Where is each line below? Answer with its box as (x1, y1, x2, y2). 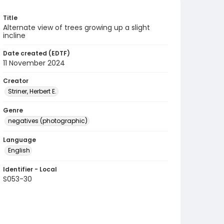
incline (3, 30, 25, 40)
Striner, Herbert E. (8, 87, 56, 95)
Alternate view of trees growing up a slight (3, 22, 150, 32)
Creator (3, 76, 28, 85)
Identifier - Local (3, 165, 57, 173)
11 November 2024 (3, 58, 65, 68)
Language (3, 135, 36, 144)
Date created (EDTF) (3, 49, 70, 57)
